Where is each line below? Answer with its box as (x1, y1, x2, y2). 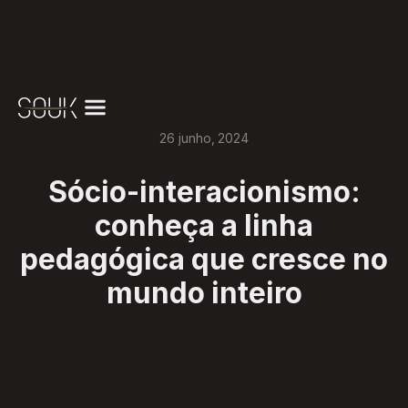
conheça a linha (95, 209, 313, 244)
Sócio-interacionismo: (47, 175, 361, 210)
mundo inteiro (106, 276, 302, 311)
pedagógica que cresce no (20, 242, 388, 278)
